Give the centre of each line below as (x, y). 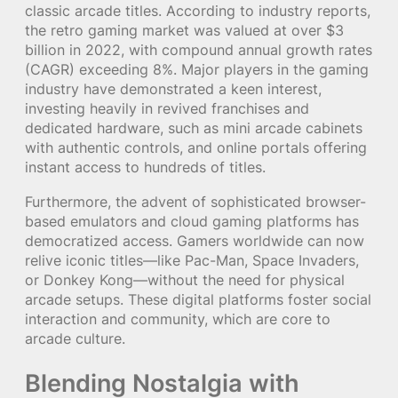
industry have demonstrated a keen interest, (173, 89)
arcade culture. (75, 338)
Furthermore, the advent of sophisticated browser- (195, 201)
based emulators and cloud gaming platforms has (192, 221)
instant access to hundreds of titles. (145, 167)
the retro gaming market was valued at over (175, 31)
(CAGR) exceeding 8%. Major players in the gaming (197, 70)
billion (45, 50)
